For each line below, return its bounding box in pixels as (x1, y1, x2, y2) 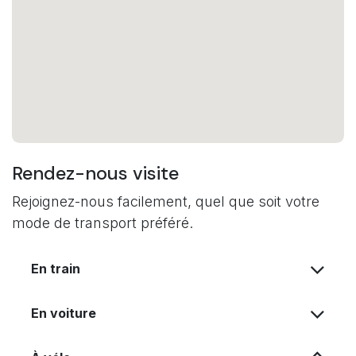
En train (31, 260, 80, 277)
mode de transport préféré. (12, 214, 193, 231)
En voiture (31, 304, 96, 321)
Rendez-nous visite (12, 161, 179, 185)
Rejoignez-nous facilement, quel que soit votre (12, 192, 319, 210)
